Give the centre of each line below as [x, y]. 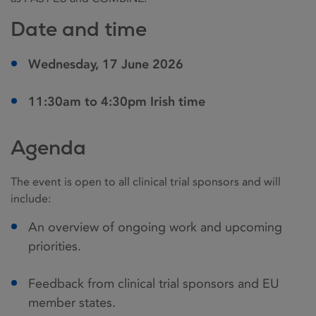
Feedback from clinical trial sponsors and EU [154, 284]
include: [32, 199]
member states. [72, 303]
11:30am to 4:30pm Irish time [117, 102]
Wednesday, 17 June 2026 [106, 65]
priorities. [55, 247]
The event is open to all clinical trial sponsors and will [146, 182]
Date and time [81, 29]
